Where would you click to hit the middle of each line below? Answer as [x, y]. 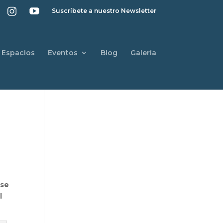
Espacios [18, 53]
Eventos [62, 53]
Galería [143, 53]
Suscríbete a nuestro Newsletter [104, 10]
